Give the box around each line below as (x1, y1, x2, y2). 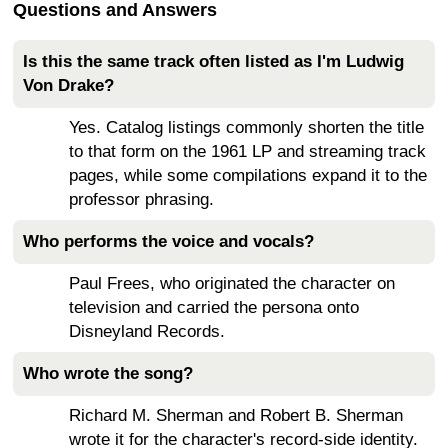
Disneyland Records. (69, 321, 225, 341)
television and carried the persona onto (69, 297, 359, 317)
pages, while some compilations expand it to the (69, 165, 427, 185)
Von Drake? (23, 75, 114, 95)
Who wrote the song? (23, 363, 193, 383)
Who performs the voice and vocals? (23, 231, 314, 251)
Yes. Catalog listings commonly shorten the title (69, 117, 424, 137)
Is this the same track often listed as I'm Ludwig (23, 51, 404, 71)
